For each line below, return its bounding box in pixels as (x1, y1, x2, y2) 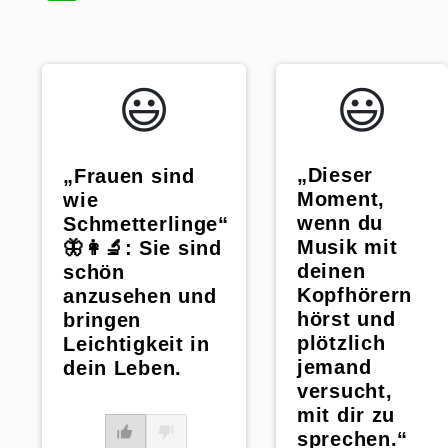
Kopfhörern (297, 283, 412, 306)
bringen (63, 308, 142, 331)
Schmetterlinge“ (63, 212, 229, 235)
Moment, (297, 187, 385, 210)
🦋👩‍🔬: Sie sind (63, 236, 222, 259)
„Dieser (297, 163, 373, 186)
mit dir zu (297, 403, 395, 426)
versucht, (297, 379, 393, 402)
